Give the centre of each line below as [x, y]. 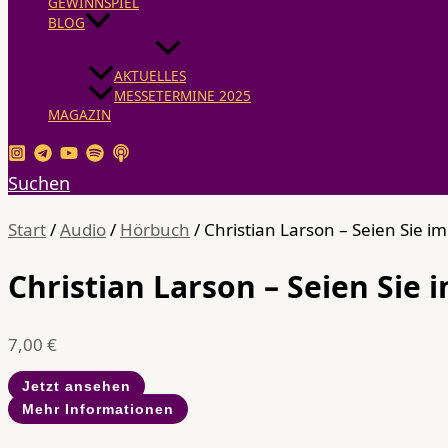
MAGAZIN [79, 114]
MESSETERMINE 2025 [182, 95]
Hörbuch [155, 230]
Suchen [39, 183]
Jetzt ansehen [76, 385]
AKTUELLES [150, 75]
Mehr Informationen [98, 408]
